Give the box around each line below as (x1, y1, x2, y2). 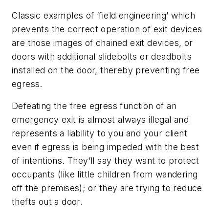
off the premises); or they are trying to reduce (12, 183, 202, 194)
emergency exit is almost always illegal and (12, 114, 189, 125)
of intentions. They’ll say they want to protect (12, 155, 199, 166)
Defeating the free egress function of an (12, 101, 176, 111)
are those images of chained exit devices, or (12, 37, 193, 48)
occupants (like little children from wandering (12, 169, 198, 180)
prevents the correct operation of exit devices (12, 23, 202, 34)
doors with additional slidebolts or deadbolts (12, 51, 192, 62)
